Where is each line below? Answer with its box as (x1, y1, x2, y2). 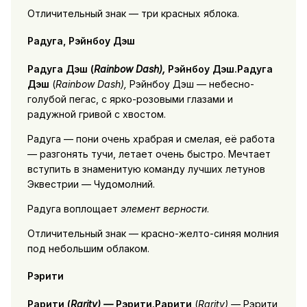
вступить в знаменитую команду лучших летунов (27, 162, 265, 175)
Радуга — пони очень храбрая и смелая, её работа (27, 132, 275, 145)
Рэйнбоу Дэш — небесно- (126, 77, 254, 90)
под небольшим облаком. (27, 242, 149, 254)
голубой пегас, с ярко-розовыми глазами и (27, 93, 233, 105)
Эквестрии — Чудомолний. (27, 177, 155, 190)
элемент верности (120, 202, 207, 214)
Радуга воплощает (27, 202, 121, 214)
